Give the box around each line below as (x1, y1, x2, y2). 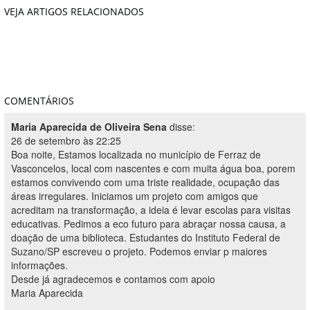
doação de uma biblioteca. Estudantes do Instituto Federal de (11, 230, 280, 244)
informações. (11, 258, 68, 272)
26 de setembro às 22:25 (11, 134, 121, 147)
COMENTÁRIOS (4, 94, 74, 107)
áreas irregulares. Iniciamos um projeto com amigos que (11, 189, 258, 203)
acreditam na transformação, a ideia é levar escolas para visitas (11, 203, 291, 217)
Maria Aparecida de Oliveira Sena (11, 120, 167, 134)
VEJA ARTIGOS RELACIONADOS (4, 5, 144, 18)
